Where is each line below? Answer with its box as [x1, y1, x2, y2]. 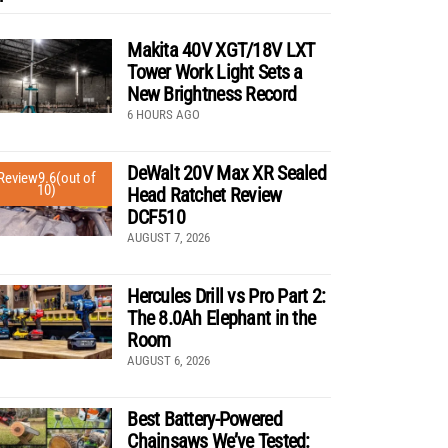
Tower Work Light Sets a [127, 59, 303, 84]
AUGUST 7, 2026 [127, 229, 211, 245]
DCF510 [127, 204, 185, 229]
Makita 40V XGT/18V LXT [127, 37, 315, 62]
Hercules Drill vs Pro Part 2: [127, 283, 326, 308]
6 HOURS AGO [127, 106, 201, 122]
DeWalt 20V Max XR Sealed [127, 160, 326, 185]
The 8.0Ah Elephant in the [127, 305, 316, 330]
